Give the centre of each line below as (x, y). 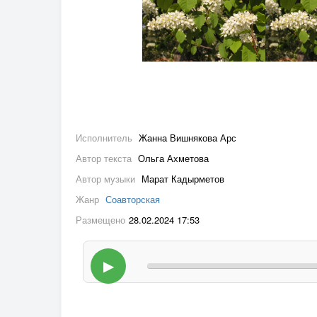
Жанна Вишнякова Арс (188, 138)
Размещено (100, 220)
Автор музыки (107, 179)
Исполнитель (105, 138)
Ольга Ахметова (173, 158)
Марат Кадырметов (183, 179)
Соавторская (133, 200)
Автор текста (105, 158)
